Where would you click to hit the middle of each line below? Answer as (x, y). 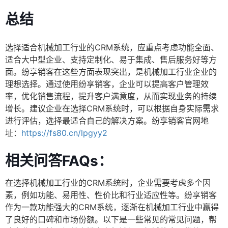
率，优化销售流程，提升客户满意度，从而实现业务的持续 (111, 96)
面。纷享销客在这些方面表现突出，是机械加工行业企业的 (111, 72)
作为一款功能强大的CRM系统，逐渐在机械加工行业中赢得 (112, 207)
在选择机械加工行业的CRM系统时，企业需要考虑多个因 (108, 183)
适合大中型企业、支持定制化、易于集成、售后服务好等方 (111, 60)
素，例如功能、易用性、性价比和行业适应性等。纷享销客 (111, 195)
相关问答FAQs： (59, 161)
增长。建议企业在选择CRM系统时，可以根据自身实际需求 (112, 109)
